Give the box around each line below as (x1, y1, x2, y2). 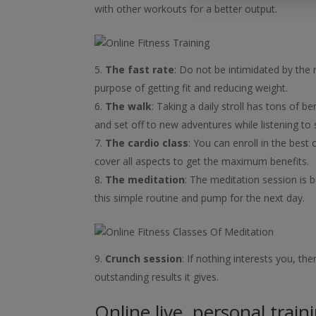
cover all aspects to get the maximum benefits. (95, 154, 310, 168)
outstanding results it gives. (95, 269, 219, 284)
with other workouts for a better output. (95, 1, 278, 16)
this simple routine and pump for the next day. (95, 190, 305, 205)
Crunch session (105, 251, 183, 265)
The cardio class (105, 135, 189, 150)
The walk (105, 99, 152, 113)
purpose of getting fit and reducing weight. (95, 80, 288, 95)
